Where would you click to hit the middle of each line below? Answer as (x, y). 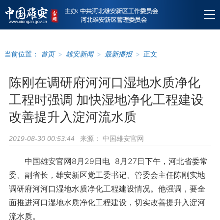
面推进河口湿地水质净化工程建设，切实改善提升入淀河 (107, 202)
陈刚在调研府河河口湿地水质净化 (104, 82)
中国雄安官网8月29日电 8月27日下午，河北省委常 (108, 161)
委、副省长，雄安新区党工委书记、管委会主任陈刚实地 (107, 175)
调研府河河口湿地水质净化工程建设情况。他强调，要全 (107, 189)
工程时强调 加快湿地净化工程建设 (106, 99)
